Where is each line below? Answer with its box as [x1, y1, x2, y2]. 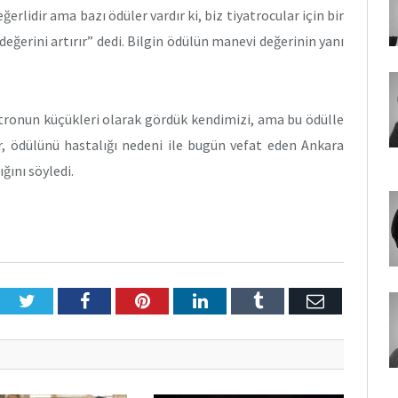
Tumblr [261, 291, 315, 310]
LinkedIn [206, 291, 273, 310]
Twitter [34, 291, 87, 310]
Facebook [88, 291, 158, 310]
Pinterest [148, 291, 213, 310]
